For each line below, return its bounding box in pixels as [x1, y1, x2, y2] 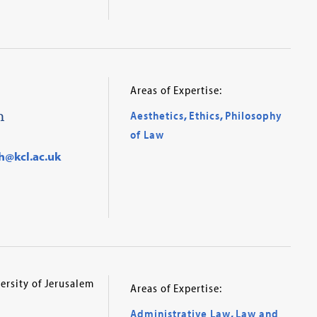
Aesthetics [129, 108, 184, 122]
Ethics [188, 108, 220, 122]
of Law [129, 127, 164, 142]
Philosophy [224, 108, 282, 122]
